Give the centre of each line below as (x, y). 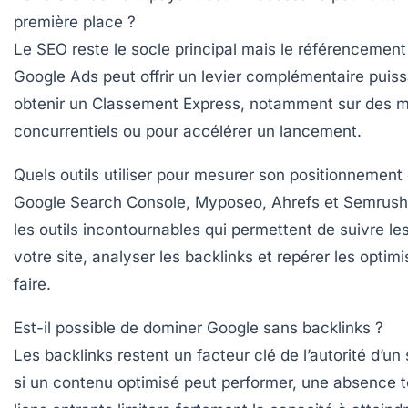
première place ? (75, 22)
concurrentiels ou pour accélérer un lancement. (188, 132)
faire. (32, 285)
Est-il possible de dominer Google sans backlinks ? (199, 328)
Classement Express (166, 104)
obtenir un (53, 104)
